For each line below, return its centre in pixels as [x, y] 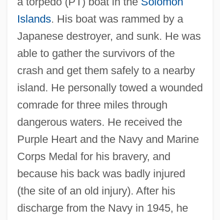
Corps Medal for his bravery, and [94, 156]
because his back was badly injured [101, 173]
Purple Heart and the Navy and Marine [108, 139]
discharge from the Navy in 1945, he [102, 208]
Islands [34, 19]
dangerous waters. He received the [99, 122]
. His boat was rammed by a [117, 19]
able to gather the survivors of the [96, 53]
